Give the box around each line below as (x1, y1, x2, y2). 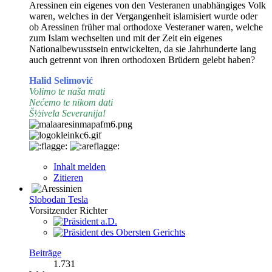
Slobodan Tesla (29, 194, 88, 205)
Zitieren (53, 172, 83, 183)
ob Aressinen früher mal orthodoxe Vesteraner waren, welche (29, 21, 263, 32)
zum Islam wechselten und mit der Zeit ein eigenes (29, 32, 222, 43)
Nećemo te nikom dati (29, 97, 113, 107)
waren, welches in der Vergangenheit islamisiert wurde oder (29, 10, 257, 21)
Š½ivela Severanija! (29, 107, 106, 118)
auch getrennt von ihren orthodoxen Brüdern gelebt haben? (29, 54, 255, 65)
